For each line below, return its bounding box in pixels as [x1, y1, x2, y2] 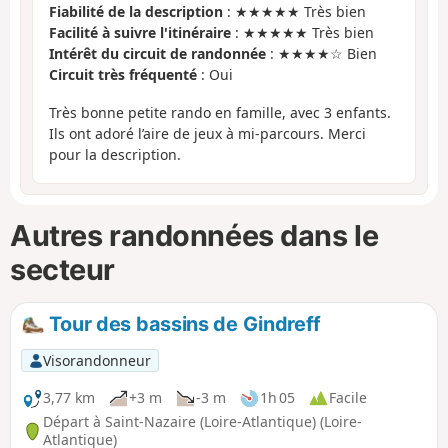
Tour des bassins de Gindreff [44, 311, 322, 336]
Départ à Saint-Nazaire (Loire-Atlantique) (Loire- [43, 412, 362, 432]
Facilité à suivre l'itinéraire [49, 22, 231, 42]
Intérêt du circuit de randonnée [49, 43, 266, 63]
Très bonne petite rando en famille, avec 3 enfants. [49, 103, 391, 123]
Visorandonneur [42, 350, 151, 370]
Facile [329, 388, 367, 408]
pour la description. [49, 145, 181, 165]
